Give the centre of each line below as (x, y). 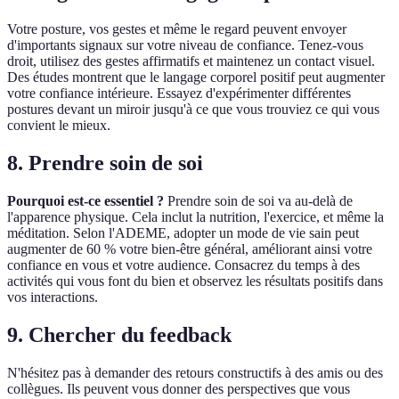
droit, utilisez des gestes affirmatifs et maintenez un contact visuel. (191, 61)
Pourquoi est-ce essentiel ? (85, 200)
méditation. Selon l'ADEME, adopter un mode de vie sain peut (183, 232)
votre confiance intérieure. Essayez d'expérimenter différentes (179, 94)
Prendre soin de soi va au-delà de (258, 200)
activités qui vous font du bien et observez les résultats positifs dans (195, 281)
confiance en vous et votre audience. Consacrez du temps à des (183, 265)
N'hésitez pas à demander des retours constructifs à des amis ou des (195, 372)
